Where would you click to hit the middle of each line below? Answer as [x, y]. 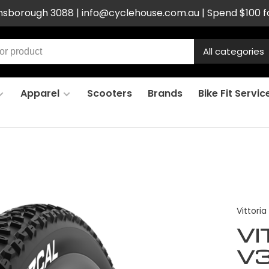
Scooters [110, 93]
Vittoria [252, 211]
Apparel [40, 93]
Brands [165, 93]
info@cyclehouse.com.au [140, 13]
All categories [234, 51]
